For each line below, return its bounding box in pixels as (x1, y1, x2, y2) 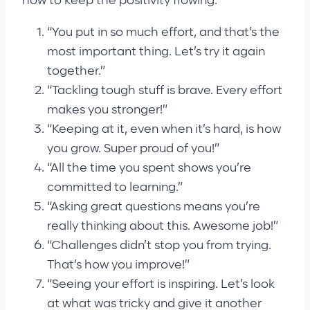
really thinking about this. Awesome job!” (47, 219, 278, 232)
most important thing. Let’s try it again (47, 45, 265, 58)
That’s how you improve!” (47, 258, 190, 271)
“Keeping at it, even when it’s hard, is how (47, 122, 281, 136)
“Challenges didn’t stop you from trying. (47, 239, 271, 252)
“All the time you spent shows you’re (47, 161, 251, 174)
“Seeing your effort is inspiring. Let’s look (47, 277, 275, 291)
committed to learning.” (47, 181, 183, 194)
